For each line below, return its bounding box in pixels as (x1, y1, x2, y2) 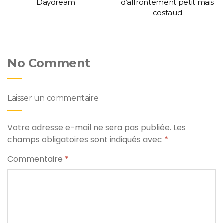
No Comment (7, 56, 90, 71)
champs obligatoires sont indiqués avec (7, 134, 164, 146)
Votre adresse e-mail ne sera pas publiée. (7, 122, 171, 134)
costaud (152, 8, 182, 18)
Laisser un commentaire (7, 93, 99, 103)
